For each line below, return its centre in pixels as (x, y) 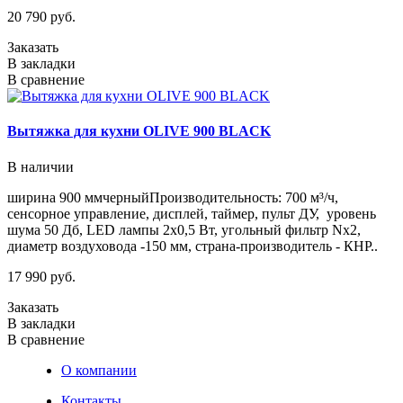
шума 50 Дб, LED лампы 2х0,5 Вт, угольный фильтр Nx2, (184, 229)
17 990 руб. (41, 276)
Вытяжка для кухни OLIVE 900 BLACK (139, 131)
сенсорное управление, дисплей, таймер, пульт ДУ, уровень (192, 213)
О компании (99, 370)
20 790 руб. (41, 17)
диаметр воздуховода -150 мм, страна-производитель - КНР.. (193, 246)
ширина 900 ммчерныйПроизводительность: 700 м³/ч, (173, 197)
